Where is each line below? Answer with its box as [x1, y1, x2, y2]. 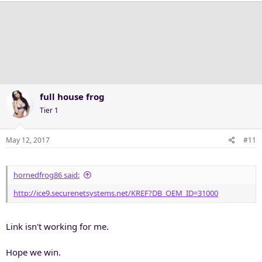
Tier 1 [40, 105, 58, 115]
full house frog [40, 91, 105, 102]
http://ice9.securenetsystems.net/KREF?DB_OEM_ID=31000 [13, 187, 218, 198]
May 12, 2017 [6, 135, 50, 145]
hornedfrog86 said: [13, 169, 80, 180]
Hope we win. [6, 246, 61, 258]
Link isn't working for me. [6, 220, 109, 232]
